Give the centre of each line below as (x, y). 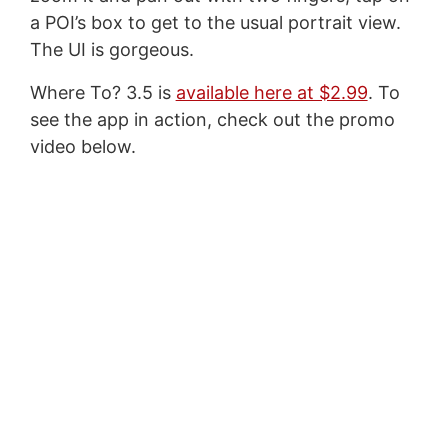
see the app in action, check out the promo (212, 119)
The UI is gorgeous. (111, 49)
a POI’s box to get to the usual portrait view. (215, 22)
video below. (82, 146)
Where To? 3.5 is (102, 92)
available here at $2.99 (271, 92)
